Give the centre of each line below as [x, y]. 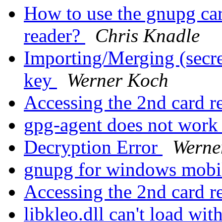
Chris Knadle [147, 36]
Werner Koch [118, 80]
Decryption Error [93, 147]
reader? [55, 36]
